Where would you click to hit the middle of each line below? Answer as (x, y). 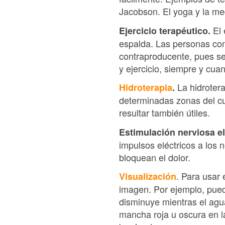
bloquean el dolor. (155, 157)
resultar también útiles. (164, 113)
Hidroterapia (146, 87)
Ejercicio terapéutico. (165, 30)
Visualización (148, 176)
